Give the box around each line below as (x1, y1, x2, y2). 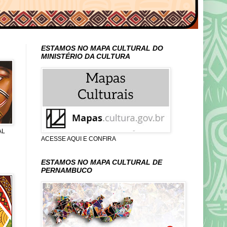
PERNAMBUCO (41, 166, 92, 174)
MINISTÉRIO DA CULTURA (41, 52, 130, 60)
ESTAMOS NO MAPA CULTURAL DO (41, 44, 163, 52)
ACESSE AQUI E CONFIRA (41, 135, 116, 142)
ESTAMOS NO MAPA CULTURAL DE (41, 158, 162, 166)
